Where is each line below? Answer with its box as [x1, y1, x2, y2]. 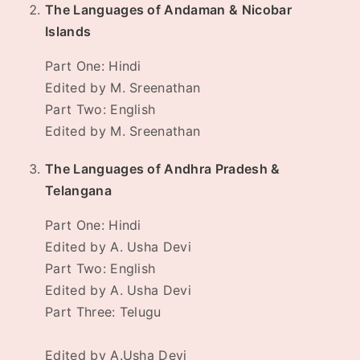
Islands [45, 23, 92, 40]
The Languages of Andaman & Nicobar [45, 2, 292, 18]
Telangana [45, 182, 112, 199]
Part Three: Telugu [45, 304, 162, 321]
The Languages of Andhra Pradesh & [45, 161, 280, 178]
